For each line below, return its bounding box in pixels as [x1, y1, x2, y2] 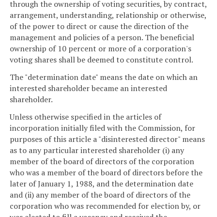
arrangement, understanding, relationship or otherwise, [10, 10, 206, 21]
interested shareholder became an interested [10, 83, 167, 94]
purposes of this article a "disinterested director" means [10, 134, 205, 145]
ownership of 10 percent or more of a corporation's [10, 43, 191, 54]
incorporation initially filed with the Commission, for [10, 123, 195, 134]
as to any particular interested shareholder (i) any [10, 145, 184, 156]
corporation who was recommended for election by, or [10, 201, 201, 212]
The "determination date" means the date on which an [10, 72, 198, 83]
